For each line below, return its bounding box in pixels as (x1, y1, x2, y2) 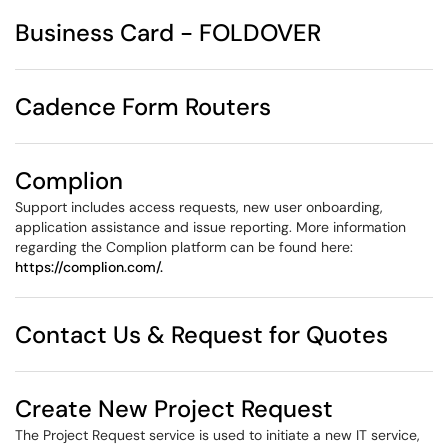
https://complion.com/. (15, 258, 163, 276)
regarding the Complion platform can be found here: (15, 238, 353, 256)
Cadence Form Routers (15, 91, 271, 122)
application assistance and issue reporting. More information (15, 218, 406, 236)
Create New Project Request (15, 393, 333, 424)
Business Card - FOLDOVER (15, 17, 321, 48)
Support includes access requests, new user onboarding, (15, 198, 383, 216)
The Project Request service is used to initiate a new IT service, (15, 426, 420, 444)
